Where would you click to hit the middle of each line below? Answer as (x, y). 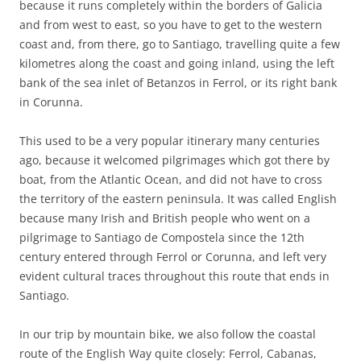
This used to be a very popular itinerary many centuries (170, 140)
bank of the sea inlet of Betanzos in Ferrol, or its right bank (178, 82)
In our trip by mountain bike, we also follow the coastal (168, 334)
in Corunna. (51, 102)
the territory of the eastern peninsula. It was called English (178, 198)
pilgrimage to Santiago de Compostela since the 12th (162, 237)
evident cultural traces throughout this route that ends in (174, 276)
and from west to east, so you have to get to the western (171, 24)
